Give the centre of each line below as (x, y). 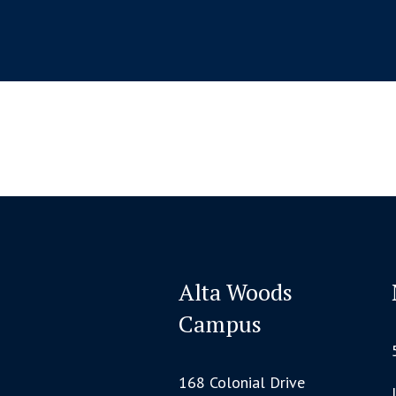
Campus (221, 324)
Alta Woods (236, 292)
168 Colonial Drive (242, 382)
